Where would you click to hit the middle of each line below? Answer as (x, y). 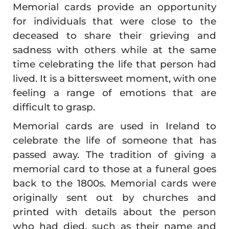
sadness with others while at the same (114, 50)
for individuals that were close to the (114, 21)
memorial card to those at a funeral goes (114, 169)
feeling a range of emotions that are (114, 93)
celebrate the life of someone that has (114, 140)
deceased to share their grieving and (114, 35)
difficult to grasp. (54, 107)
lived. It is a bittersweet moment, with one (114, 78)
